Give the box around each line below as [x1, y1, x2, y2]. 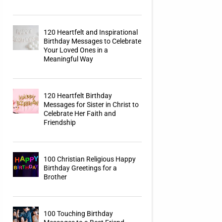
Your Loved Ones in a [44, 46, 109, 55]
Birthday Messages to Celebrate [44, 37, 142, 46]
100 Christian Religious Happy [44, 155, 136, 164]
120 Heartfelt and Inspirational [44, 28, 138, 37]
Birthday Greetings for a [44, 164, 117, 172]
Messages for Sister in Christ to [44, 101, 139, 109]
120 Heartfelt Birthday [44, 92, 112, 100]
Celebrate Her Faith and [44, 110, 116, 118]
